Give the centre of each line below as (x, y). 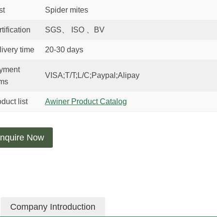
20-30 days (64, 50)
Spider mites (66, 10)
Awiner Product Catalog (86, 101)
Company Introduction (53, 207)
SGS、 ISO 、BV (75, 30)
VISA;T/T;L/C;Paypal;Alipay (92, 75)
